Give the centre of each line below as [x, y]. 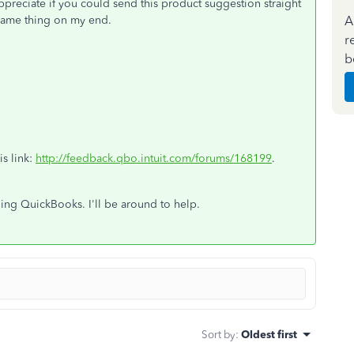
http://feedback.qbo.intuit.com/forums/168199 [154, 158]
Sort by [218, 334]
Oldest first [269, 334]
